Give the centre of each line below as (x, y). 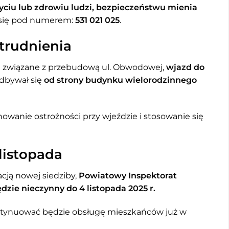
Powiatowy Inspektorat (128, 176)
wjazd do (185, 67)
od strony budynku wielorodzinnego (120, 80)
